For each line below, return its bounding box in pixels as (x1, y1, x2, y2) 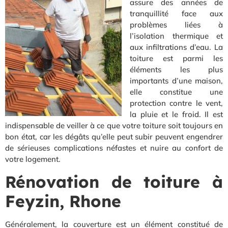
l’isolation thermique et (130, 31, 223, 41)
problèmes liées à (130, 19, 223, 30)
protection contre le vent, (130, 98, 223, 108)
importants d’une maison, (130, 75, 223, 85)
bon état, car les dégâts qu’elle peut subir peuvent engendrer (5, 131, 223, 141)
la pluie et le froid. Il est (130, 109, 223, 119)
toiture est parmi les (130, 53, 223, 63)
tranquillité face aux (130, 8, 223, 18)
